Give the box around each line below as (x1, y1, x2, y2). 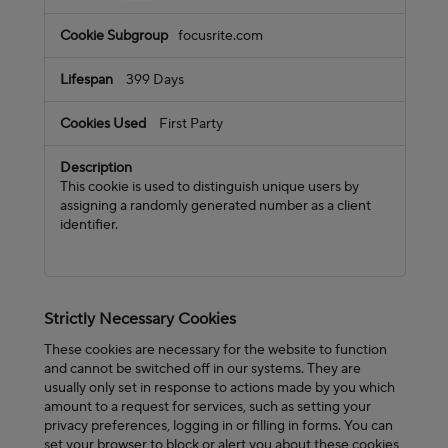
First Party (159, 113, 223, 133)
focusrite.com (178, 25, 263, 45)
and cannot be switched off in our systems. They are (44, 358, 361, 378)
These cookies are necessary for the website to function (44, 339, 387, 359)
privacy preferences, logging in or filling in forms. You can (44, 415, 393, 435)
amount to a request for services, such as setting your (44, 396, 371, 416)
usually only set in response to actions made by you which (44, 377, 395, 397)
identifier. (60, 214, 118, 234)
